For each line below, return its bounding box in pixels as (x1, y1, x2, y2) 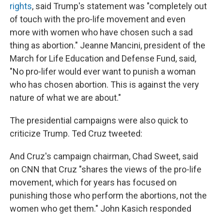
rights (10, 1, 32, 11)
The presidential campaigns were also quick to (10, 115, 188, 125)
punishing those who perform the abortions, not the (10, 190, 207, 201)
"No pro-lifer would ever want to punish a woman (10, 66, 196, 77)
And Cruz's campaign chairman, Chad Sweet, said (10, 151, 198, 161)
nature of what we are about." (10, 93, 121, 103)
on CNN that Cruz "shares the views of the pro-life (10, 164, 201, 174)
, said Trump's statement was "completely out (32, 1, 207, 11)
